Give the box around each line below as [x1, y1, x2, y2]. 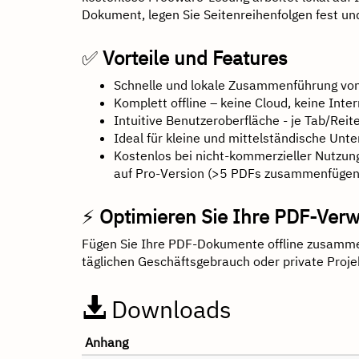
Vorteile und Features [103, 45, 288, 71]
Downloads [106, 293, 232, 325]
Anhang [85, 334, 128, 350]
